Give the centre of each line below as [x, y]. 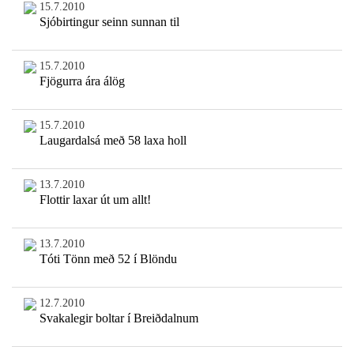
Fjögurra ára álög [82, 81]
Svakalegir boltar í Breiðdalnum [119, 318]
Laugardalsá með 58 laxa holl [113, 141]
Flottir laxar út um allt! [95, 200]
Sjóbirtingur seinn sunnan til [109, 22]
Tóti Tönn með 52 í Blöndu [108, 259]
